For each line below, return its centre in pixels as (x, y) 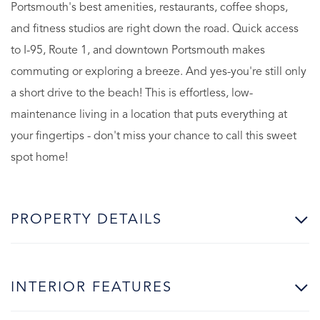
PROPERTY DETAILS (86, 220)
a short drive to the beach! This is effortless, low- (132, 93)
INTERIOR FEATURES (91, 287)
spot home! (39, 157)
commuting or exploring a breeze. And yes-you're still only (159, 72)
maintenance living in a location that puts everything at (149, 115)
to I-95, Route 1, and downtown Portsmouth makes (138, 50)
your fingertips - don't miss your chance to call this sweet (154, 136)
